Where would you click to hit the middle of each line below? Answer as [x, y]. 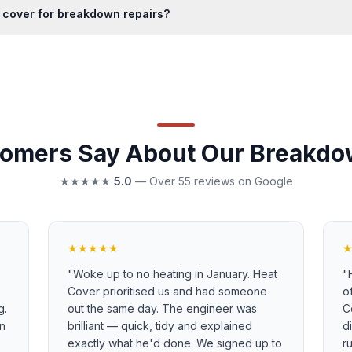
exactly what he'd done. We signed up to [175, 343]
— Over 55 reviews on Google [212, 181]
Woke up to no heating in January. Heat [176, 274]
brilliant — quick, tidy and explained [160, 326]
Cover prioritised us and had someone [168, 291]
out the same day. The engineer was [163, 308]
